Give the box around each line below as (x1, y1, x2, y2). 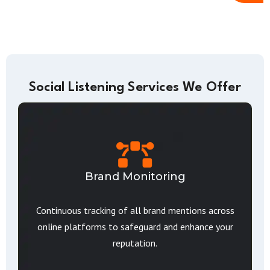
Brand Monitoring (84, 170, 186, 183)
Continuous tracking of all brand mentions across (36, 204, 234, 216)
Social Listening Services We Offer (29, 81, 241, 94)
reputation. (113, 237, 157, 249)
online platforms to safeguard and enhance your (37, 221, 233, 233)
